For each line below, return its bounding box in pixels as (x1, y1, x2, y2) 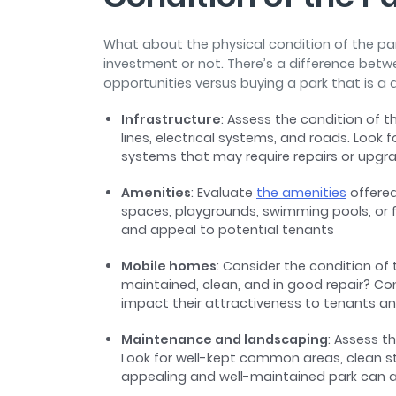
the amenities (256, 184, 346, 202)
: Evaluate (191, 184, 256, 202)
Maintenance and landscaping (121, 331, 328, 349)
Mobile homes (121, 257, 217, 276)
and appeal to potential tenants (121, 221, 338, 240)
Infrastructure (121, 110, 221, 129)
